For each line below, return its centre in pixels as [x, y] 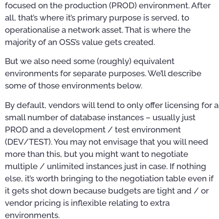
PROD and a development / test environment [93, 129]
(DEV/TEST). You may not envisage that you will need [107, 142]
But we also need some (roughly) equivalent [90, 61]
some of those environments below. [74, 86]
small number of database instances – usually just [100, 117]
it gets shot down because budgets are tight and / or [107, 190]
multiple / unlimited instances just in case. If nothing [106, 166]
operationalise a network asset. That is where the [98, 30]
